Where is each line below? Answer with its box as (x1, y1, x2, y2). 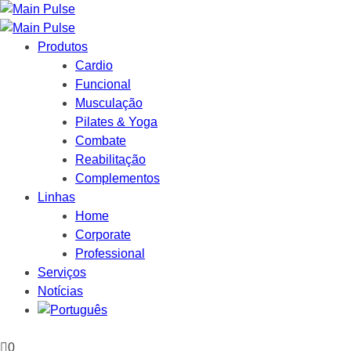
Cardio (75, 59, 113, 72)
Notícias (38, 284, 83, 298)
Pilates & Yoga (75, 115, 157, 128)
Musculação (75, 96, 143, 110)
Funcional (75, 78, 131, 91)
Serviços (38, 266, 86, 279)
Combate (75, 134, 126, 147)
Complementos (75, 172, 160, 185)
